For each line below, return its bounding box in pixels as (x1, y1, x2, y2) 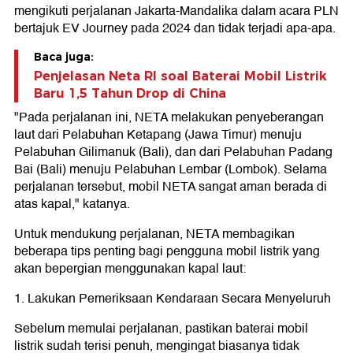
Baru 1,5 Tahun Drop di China (34, 86, 226, 101)
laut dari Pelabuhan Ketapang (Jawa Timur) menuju (14, 124, 302, 145)
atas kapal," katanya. (14, 194, 130, 214)
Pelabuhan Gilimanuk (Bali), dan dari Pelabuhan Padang (14, 142, 333, 162)
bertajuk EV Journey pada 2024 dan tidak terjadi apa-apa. (14, 18, 336, 39)
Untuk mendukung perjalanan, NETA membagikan (14, 224, 295, 244)
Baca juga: (34, 50, 94, 64)
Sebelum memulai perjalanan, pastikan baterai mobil (14, 318, 308, 339)
